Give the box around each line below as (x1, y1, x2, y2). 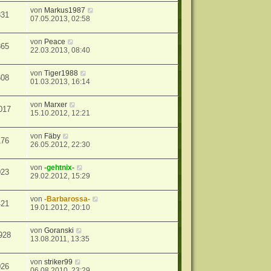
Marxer (44, 100, 68, 109)
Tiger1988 (44, 69, 79, 78)
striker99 (44, 258, 73, 267)
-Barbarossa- (44, 195, 91, 204)
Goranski (44, 226, 74, 235)
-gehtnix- (44, 163, 75, 172)
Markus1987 (44, 6, 86, 15)
